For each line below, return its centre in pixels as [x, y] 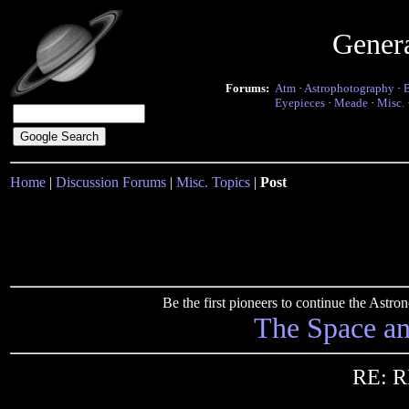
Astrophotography [349, 88]
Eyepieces [300, 103]
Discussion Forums [111, 182]
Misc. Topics [213, 182]
